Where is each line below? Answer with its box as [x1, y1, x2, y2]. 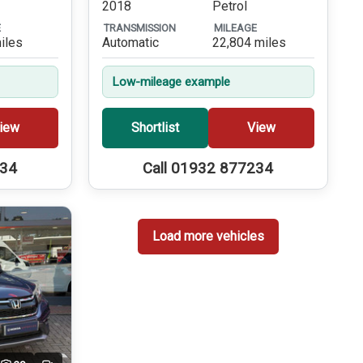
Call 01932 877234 [143, 159, 274, 177]
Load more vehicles [152, 228, 264, 245]
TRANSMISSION [103, 21, 176, 34]
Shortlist [130, 120, 179, 136]
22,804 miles [211, 35, 286, 51]
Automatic [101, 35, 159, 51]
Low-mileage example [111, 75, 230, 90]
